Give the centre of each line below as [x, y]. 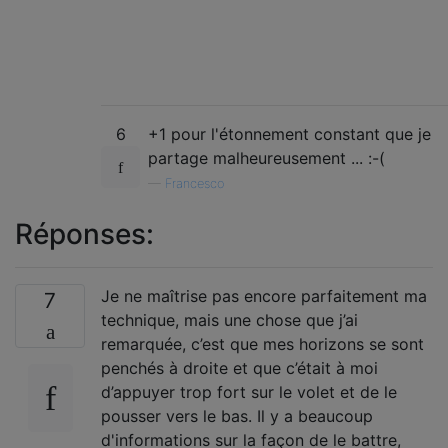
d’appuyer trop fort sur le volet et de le [249, 392]
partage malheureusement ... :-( [266, 158]
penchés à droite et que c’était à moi [239, 368]
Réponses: [84, 234]
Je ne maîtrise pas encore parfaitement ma [264, 296]
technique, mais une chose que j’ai [229, 320]
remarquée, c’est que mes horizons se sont [262, 344]
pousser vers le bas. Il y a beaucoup [237, 416]
